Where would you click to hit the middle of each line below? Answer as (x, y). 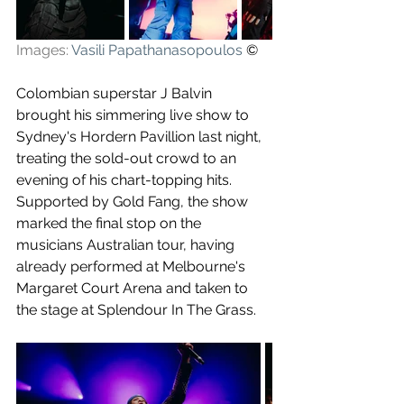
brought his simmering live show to (134, 115)
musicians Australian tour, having (127, 245)
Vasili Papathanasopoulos (157, 50)
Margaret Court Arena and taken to (134, 288)
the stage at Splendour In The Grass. (136, 310)
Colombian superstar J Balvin (116, 93)
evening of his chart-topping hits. (126, 180)
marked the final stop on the (110, 223)
